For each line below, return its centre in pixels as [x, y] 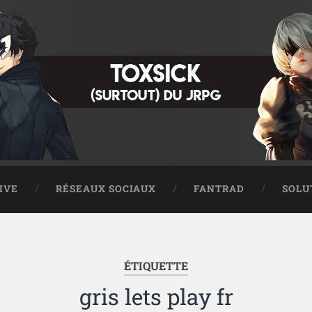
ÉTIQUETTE [156, 266]
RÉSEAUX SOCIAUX [106, 188]
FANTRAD [219, 188]
